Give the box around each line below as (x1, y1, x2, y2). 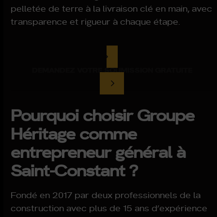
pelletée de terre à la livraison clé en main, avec (11, 2, 213, 14)
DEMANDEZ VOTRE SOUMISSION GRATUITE (31, 65, 192, 75)
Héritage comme (11, 122, 137, 144)
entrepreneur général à (11, 140, 186, 162)
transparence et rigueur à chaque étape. (11, 15, 181, 27)
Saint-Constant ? (11, 158, 138, 181)
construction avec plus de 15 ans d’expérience (11, 202, 208, 214)
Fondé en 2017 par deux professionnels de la (11, 189, 201, 201)
